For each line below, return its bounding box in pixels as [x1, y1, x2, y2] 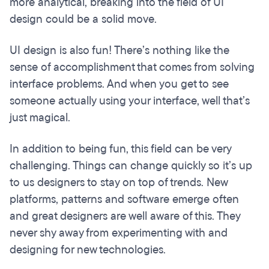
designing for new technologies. [10, 242, 166, 258]
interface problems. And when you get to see [10, 76, 229, 92]
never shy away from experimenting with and [10, 225, 228, 241]
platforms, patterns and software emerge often [10, 192, 239, 208]
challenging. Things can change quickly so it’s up [10, 158, 252, 174]
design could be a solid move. [10, 11, 157, 28]
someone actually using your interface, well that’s [10, 93, 250, 109]
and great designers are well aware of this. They [10, 208, 240, 225]
